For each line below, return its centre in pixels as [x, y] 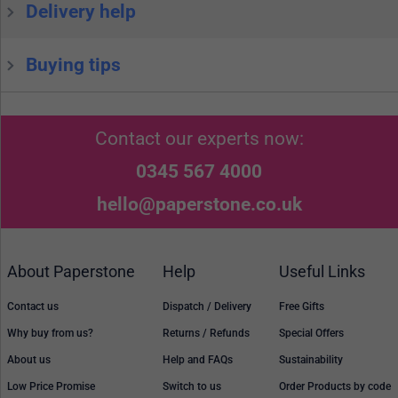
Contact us [33, 307]
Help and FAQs [198, 360]
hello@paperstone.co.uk [199, 205]
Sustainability [311, 360]
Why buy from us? [50, 334]
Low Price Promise [51, 387]
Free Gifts [302, 307]
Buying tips [73, 64]
